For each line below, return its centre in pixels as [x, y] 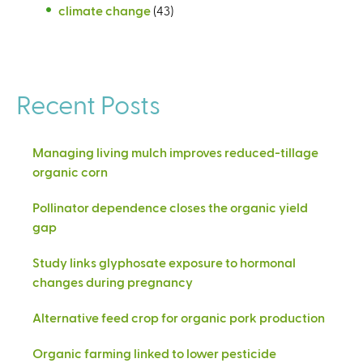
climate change [105, 10]
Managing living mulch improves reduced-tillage [175, 152]
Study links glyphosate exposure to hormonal [164, 262]
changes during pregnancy [113, 281]
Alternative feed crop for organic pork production [179, 317]
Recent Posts [88, 103]
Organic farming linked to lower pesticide [154, 352]
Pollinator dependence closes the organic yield [170, 207]
